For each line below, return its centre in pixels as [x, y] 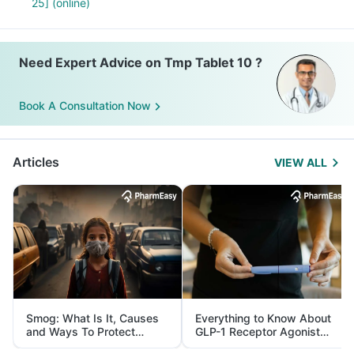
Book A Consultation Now [85, 106]
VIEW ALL [301, 162]
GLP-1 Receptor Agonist [258, 331]
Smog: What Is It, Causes [92, 318]
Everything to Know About [263, 318]
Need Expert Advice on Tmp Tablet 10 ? [141, 62]
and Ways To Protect [81, 331]
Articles [36, 162]
